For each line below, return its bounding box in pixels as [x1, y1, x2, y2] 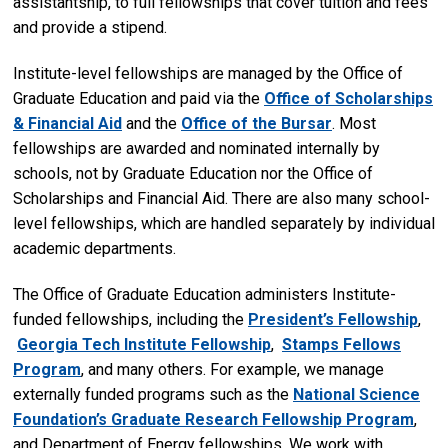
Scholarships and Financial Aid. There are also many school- [13, 188, 430, 208]
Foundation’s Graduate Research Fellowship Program [13, 409, 414, 429]
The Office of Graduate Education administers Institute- [13, 284, 396, 304]
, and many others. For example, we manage [81, 359, 384, 379]
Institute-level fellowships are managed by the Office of [13, 63, 403, 83]
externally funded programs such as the [13, 384, 293, 404]
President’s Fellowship [248, 309, 418, 329]
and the [122, 113, 181, 133]
